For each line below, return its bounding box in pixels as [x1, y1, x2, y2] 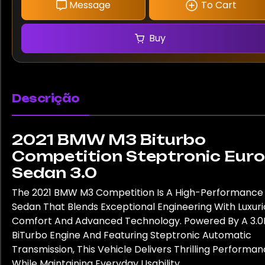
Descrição [12, 92, 80, 105]
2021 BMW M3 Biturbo [12, 131, 206, 149]
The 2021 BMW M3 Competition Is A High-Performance [12, 186, 263, 200]
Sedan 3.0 [12, 164, 97, 182]
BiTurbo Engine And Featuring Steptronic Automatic [12, 228, 251, 243]
